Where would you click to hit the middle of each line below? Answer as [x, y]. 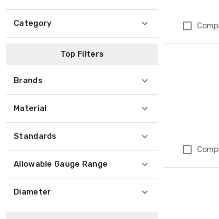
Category [33, 23]
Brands [28, 80]
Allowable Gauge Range [61, 164]
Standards [35, 136]
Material [30, 108]
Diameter [33, 192]
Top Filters [82, 54]
